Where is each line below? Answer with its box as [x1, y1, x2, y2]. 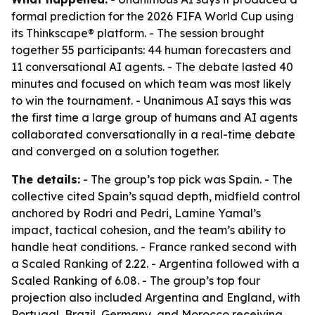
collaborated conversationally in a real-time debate [11, 127, 295, 141]
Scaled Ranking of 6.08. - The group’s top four [11, 274, 260, 288]
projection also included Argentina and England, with [11, 290, 300, 304]
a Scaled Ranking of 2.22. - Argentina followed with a [11, 257, 300, 271]
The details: [11, 172, 80, 186]
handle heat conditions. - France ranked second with [11, 240, 297, 254]
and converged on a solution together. [11, 144, 219, 158]
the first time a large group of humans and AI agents [11, 110, 297, 124]
